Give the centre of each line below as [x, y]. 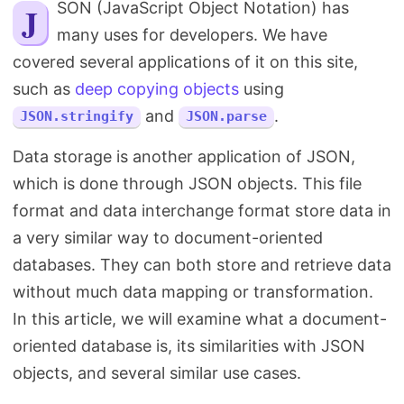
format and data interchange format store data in [202, 211]
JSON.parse [226, 116]
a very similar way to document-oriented [168, 238]
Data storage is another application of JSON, [184, 156]
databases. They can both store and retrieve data [202, 265]
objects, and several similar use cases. [157, 373]
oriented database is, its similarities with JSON [189, 346]
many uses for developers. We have [193, 35]
